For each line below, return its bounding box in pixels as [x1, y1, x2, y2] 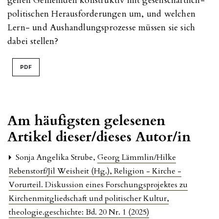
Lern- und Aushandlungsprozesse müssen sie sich [7, 21, 196, 34]
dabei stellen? [7, 35, 58, 47]
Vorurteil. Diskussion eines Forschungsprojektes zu [9, 179, 188, 190]
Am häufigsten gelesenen [7, 111, 165, 130]
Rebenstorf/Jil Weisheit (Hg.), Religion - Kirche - [9, 165, 181, 176]
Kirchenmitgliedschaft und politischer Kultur [9, 193, 169, 204]
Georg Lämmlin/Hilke [97, 152, 176, 163]
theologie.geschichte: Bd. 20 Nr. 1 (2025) [9, 206, 149, 218]
